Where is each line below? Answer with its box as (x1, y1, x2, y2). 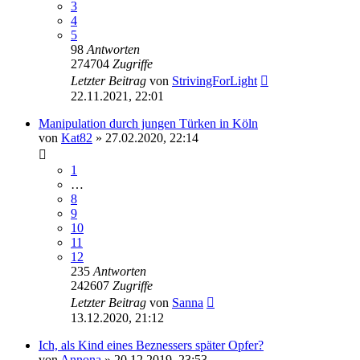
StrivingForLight (172, 73, 257, 88)
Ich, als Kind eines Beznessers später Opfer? (39, 337, 264, 352)
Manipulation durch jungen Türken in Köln (39, 116, 258, 130)
